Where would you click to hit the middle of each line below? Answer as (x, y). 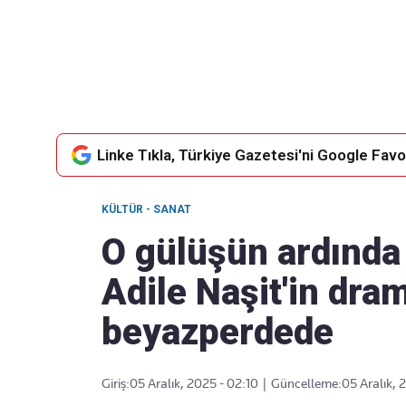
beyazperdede (217, 332)
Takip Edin (228, 77)
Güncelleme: (306, 383)
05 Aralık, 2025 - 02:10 (194, 383)
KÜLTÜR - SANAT (146, 209)
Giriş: (116, 383)
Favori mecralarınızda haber (228, 94)
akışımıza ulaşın (228, 114)
